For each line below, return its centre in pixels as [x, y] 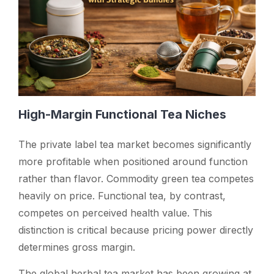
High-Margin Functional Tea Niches [122, 114]
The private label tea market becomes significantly [135, 144]
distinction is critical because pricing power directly [136, 230]
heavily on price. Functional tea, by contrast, [122, 195]
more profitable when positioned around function [133, 161]
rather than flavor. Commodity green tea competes [136, 178]
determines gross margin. [77, 247]
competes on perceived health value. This [115, 213]
